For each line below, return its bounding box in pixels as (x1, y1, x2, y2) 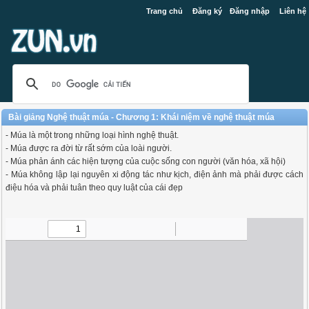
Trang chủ (146, 7, 183, 15)
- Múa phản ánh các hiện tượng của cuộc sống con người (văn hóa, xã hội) (6, 157, 286, 166)
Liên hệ (279, 7, 306, 15)
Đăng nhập (229, 7, 270, 15)
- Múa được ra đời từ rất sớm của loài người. (6, 143, 172, 153)
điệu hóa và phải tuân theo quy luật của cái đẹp (6, 183, 183, 192)
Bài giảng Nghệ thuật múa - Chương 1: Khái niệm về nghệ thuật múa (8, 112, 275, 122)
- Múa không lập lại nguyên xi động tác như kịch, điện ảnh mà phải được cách (6, 170, 303, 179)
